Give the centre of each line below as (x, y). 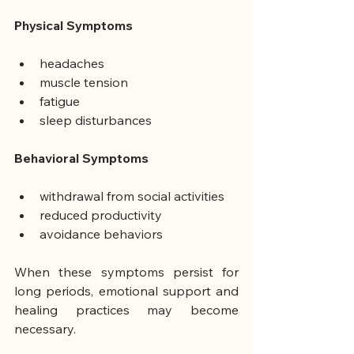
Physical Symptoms (73, 26)
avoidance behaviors (101, 234)
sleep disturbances (96, 121)
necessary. (45, 329)
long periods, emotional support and (126, 291)
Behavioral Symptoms (81, 158)
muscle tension (84, 83)
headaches (72, 64)
